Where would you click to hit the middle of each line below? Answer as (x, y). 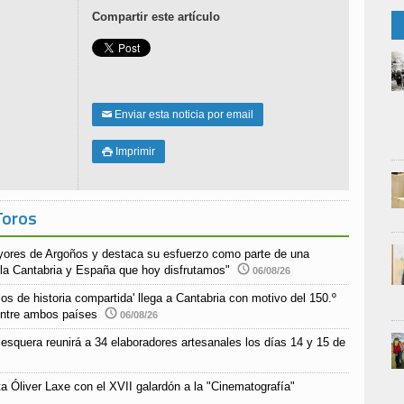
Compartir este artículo (156, 17)
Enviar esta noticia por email (183, 115)
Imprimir (134, 152)
